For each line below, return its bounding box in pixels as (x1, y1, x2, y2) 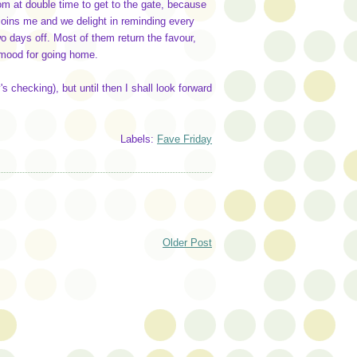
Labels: (120, 133, 157, 146)
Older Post (163, 236, 212, 249)
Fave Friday (157, 133, 212, 146)
